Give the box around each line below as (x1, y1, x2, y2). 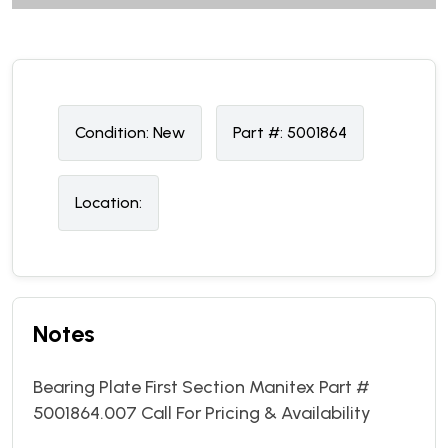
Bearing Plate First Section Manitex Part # (33, 375, 370, 398)
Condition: (75, 122, 149, 142)
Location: (75, 192, 142, 212)
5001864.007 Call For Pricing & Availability (33, 401, 371, 424)
